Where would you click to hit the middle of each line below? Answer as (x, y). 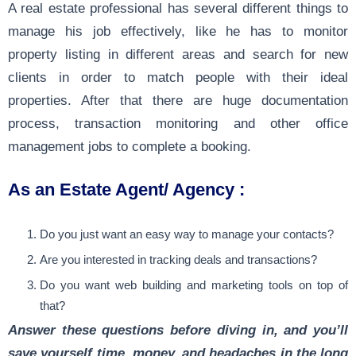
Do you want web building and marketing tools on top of (194, 285)
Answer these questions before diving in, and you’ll (178, 330)
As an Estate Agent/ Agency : (126, 190)
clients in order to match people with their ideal (178, 77)
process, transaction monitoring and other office (178, 123)
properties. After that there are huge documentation (178, 100)
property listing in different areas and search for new (178, 54)
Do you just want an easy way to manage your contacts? (187, 234)
